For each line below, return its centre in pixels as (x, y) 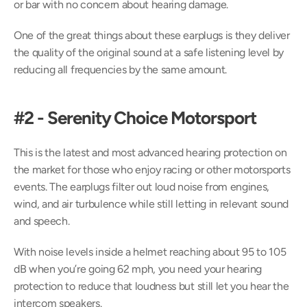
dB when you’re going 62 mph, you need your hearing (138, 269)
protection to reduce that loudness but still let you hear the (151, 286)
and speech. (42, 221)
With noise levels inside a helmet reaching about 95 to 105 (150, 252)
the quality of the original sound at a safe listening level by (149, 52)
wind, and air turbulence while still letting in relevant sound (151, 204)
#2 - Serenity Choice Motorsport (135, 118)
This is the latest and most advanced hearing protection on (150, 152)
